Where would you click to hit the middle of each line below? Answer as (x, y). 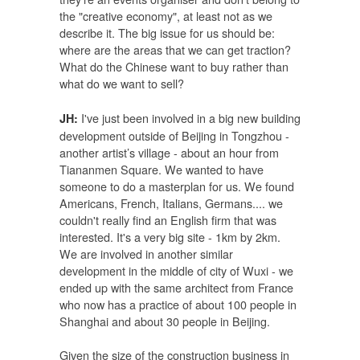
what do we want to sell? (122, 84)
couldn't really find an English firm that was (168, 219)
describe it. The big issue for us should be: (167, 33)
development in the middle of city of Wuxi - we (176, 270)
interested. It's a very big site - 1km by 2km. (170, 236)
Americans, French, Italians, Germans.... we (171, 202)
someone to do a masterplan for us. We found (177, 186)
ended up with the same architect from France (176, 287)
